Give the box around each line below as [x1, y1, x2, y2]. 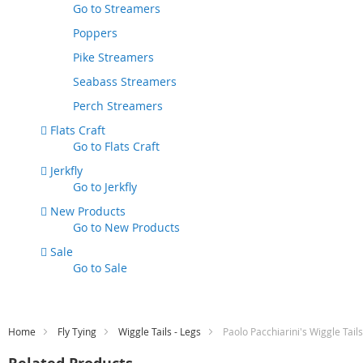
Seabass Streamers [73, 74, 177, 89]
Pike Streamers [73, 49, 154, 65]
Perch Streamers [73, 98, 163, 113]
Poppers [73, 25, 117, 41]
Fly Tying [58, 325, 96, 338]
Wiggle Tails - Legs [118, 325, 201, 338]
